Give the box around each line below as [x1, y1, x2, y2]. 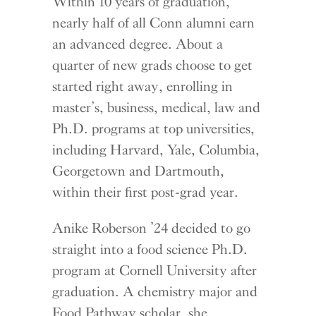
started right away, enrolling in [52, 78, 233, 95]
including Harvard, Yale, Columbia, [52, 141, 260, 159]
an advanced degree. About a [52, 35, 224, 53]
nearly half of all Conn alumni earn [52, 14, 255, 32]
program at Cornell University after [52, 262, 257, 279]
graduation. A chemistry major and [52, 283, 258, 300]
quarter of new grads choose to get [52, 56, 253, 74]
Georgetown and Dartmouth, [52, 162, 225, 180]
